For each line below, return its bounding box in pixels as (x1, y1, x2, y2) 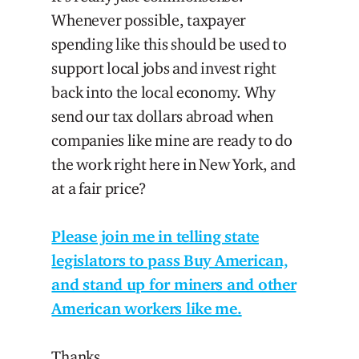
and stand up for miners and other (51, 274, 296, 294)
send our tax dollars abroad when (51, 106, 273, 126)
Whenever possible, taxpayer (51, 10, 247, 30)
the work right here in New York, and (51, 154, 296, 174)
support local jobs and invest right (51, 58, 276, 78)
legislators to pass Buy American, (51, 250, 288, 270)
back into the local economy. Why (51, 82, 276, 102)
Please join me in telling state (51, 226, 260, 246)
